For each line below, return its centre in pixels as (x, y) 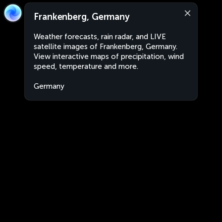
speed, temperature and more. (86, 66)
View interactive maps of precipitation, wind (109, 56)
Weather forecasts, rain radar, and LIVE (100, 37)
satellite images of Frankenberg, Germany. (106, 47)
